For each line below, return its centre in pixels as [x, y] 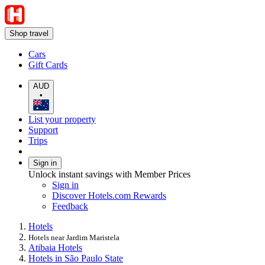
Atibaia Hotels [55, 247]
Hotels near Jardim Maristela [74, 237]
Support [43, 130]
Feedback [70, 206]
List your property [62, 119]
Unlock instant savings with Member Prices [109, 174]
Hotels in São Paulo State [76, 258]
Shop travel [29, 33]
